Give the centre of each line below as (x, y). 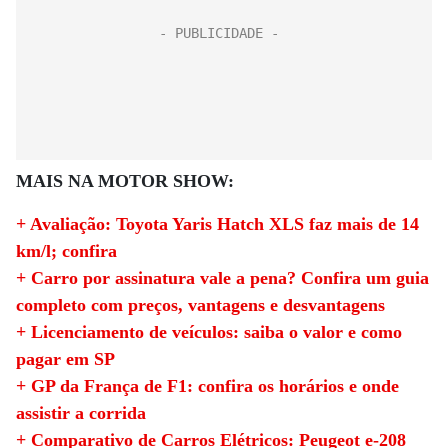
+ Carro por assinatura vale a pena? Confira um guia (222, 278)
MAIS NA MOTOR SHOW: (125, 181)
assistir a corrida (81, 413)
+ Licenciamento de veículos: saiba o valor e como (209, 332)
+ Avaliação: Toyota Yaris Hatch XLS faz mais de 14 (217, 224)
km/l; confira (66, 251)
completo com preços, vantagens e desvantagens (200, 305)
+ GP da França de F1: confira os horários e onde (207, 386)
